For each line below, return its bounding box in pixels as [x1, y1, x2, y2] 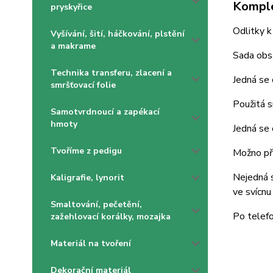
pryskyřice [51, 1, 92, 13]
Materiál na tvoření [51, 238, 131, 249]
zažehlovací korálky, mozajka [51, 211, 171, 222]
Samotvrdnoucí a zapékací [51, 106, 160, 118]
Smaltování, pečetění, [51, 199, 142, 210]
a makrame [51, 40, 96, 52]
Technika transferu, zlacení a [51, 67, 172, 79]
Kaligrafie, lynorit [51, 172, 124, 183]
